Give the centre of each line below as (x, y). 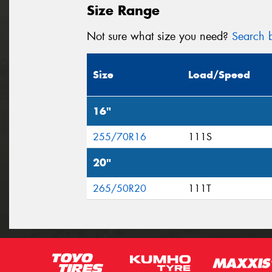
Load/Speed (219, 75)
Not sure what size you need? (159, 36)
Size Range (123, 10)
